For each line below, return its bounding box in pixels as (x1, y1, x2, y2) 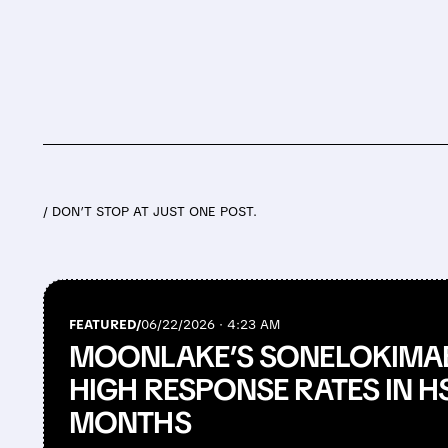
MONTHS (69, 403, 191, 443)
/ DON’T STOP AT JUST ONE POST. (43, 203, 258, 221)
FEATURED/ (69, 316, 142, 334)
